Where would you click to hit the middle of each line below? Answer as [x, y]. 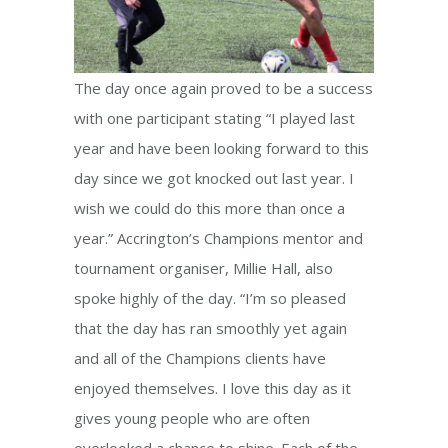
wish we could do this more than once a [209, 207]
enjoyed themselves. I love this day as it [212, 387]
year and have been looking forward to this [221, 147]
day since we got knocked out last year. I [214, 177]
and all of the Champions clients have [200, 357]
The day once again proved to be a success [223, 87]
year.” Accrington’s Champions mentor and [218, 237]
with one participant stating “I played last [214, 117]
